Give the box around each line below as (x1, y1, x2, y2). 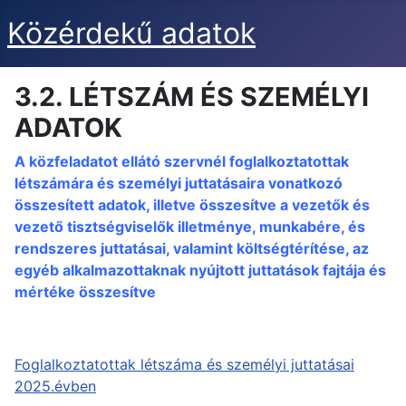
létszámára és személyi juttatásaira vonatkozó (14, 174, 343, 192)
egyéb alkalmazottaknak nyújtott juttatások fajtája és (14, 261, 386, 279)
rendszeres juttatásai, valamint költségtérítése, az (14, 239, 369, 257)
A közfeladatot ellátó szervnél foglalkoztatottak (14, 152, 349, 170)
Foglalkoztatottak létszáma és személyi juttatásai (14, 355, 354, 373)
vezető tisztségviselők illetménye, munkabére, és (14, 217, 365, 236)
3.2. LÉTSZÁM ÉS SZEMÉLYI (14, 81, 369, 112)
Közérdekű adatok (7, 15, 256, 51)
